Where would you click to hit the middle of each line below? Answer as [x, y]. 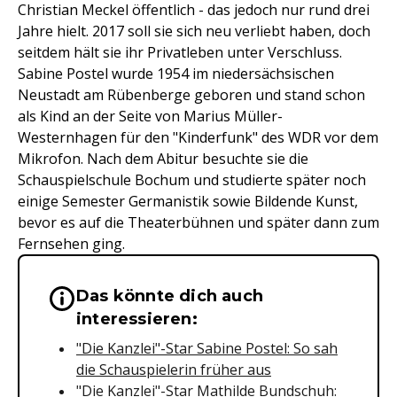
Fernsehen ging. [71, 244]
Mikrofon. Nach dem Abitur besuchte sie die [163, 159]
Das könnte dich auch [170, 296]
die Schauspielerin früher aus [174, 370]
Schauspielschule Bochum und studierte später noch [192, 180]
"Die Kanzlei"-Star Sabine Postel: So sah [207, 348]
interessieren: [137, 319]
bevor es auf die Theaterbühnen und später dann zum [198, 222]
